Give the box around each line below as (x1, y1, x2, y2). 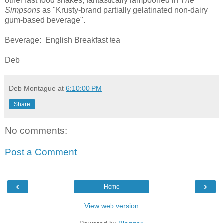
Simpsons (5, 5, 40, 14)
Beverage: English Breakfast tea (5, 35, 120, 44)
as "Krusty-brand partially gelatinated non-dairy (40, 5, 208, 14)
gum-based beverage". (5, 15, 85, 24)
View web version (84, 201, 139, 210)
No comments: (5, 125, 67, 136)
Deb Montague (9, 84, 56, 92)
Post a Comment (5, 147, 77, 158)
